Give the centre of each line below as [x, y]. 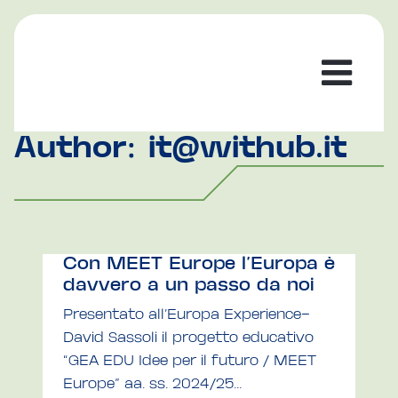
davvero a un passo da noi [189, 286]
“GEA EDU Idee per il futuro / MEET [190, 361]
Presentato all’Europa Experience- [187, 315]
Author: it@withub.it [180, 150]
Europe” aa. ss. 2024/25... [152, 384]
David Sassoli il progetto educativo [188, 338]
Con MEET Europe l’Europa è [199, 265]
